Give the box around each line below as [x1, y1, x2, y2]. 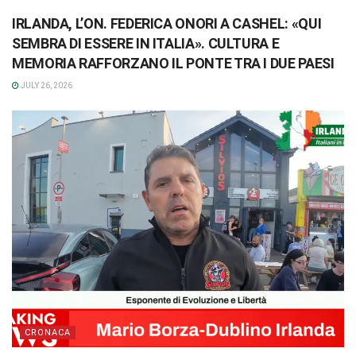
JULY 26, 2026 [19, 80, 72, 90]
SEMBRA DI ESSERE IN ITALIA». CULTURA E [12, 34, 280, 52]
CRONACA [25, 327, 71, 339]
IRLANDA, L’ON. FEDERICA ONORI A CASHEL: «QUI [12, 14, 322, 32]
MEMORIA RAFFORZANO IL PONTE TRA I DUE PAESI [12, 54, 335, 72]
